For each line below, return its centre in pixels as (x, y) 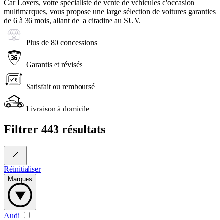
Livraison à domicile (58, 109)
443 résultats (73, 129)
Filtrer (23, 129)
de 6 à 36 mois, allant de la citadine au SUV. (72, 20)
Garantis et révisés (54, 64)
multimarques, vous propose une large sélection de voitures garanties (110, 11)
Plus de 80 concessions (62, 42)
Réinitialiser (22, 169)
